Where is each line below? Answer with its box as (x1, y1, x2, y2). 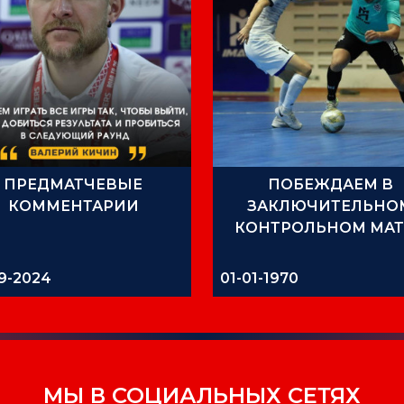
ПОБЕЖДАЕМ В (267, 175, 393, 193)
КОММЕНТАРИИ (7, 197, 139, 215)
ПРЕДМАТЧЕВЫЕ (4, 175, 143, 193)
